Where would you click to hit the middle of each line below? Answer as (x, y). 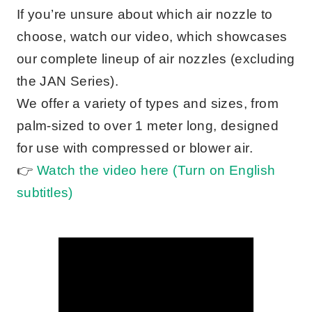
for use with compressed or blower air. (135, 148)
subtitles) (45, 192)
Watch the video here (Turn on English (156, 170)
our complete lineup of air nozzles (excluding (156, 58)
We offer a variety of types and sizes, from (148, 103)
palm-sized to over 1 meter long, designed (148, 125)
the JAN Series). (68, 81)
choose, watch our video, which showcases (152, 36)
